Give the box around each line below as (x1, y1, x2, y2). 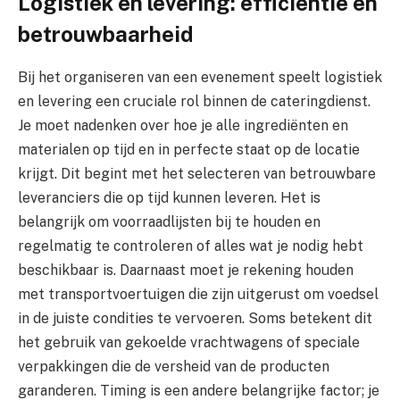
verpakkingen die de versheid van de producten (18, 358, 329, 376)
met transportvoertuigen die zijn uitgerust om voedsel (18, 286, 379, 304)
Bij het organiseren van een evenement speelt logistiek (18, 69, 382, 87)
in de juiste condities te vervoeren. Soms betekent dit (18, 310, 372, 328)
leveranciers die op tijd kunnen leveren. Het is (18, 189, 321, 207)
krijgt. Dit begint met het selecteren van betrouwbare (18, 165, 376, 183)
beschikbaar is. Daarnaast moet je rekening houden (18, 262, 354, 279)
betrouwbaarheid (18, 21, 193, 46)
